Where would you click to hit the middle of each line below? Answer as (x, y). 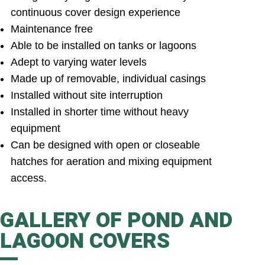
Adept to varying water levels (79, 62)
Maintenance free (52, 29)
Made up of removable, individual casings (108, 79)
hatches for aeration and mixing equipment (111, 162)
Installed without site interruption (87, 96)
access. (29, 178)
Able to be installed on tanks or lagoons (104, 46)
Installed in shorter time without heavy (100, 112)
